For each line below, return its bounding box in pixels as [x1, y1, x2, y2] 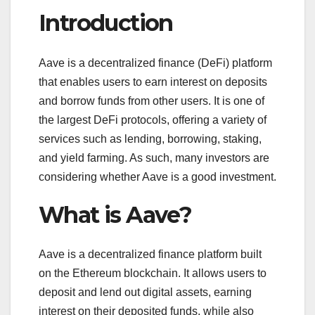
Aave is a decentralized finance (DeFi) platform [39, 56, 272, 69]
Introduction [39, 9, 173, 37]
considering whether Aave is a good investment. [39, 170, 276, 183]
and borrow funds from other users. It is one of [39, 94, 264, 107]
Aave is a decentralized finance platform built [39, 248, 262, 261]
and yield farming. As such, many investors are [39, 151, 269, 164]
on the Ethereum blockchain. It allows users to [39, 267, 266, 280]
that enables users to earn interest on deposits [39, 75, 267, 88]
